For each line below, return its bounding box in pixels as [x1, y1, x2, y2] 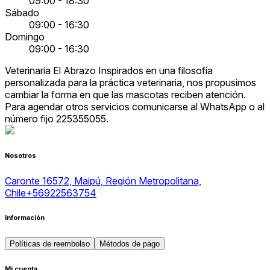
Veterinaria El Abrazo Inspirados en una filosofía [5, 64, 213, 77]
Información [5, 214, 45, 222]
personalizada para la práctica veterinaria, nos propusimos [5, 77, 256, 89]
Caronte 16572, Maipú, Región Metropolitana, [5, 175, 201, 187]
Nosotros [5, 152, 36, 160]
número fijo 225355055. [5, 113, 108, 125]
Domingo [5, 31, 45, 43]
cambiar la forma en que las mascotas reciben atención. [5, 89, 246, 101]
